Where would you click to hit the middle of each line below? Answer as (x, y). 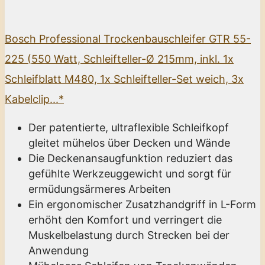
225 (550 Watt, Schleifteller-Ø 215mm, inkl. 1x (119, 59)
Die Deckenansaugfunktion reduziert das (130, 158)
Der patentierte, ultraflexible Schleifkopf (129, 127)
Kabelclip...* (34, 99)
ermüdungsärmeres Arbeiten (100, 189)
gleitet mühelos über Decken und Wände (129, 143)
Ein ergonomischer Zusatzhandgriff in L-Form (142, 204)
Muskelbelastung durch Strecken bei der (129, 235)
